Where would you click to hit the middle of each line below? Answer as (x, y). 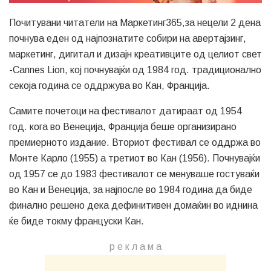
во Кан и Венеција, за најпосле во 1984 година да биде (131, 190)
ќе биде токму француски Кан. (77, 221)
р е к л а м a (135, 247)
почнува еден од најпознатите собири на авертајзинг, (128, 39)
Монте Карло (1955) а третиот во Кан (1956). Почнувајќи (135, 158)
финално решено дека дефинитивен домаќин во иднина (133, 206)
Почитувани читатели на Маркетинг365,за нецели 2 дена (135, 23)
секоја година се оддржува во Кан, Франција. (109, 86)
